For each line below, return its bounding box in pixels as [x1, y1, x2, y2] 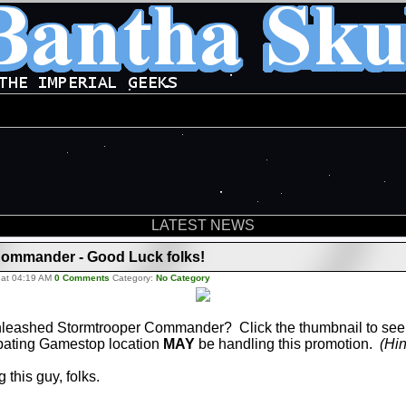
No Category [156, 273, 210, 283]
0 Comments [54, 273, 110, 283]
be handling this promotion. [195, 336, 380, 352]
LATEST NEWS [150, 217, 255, 233]
